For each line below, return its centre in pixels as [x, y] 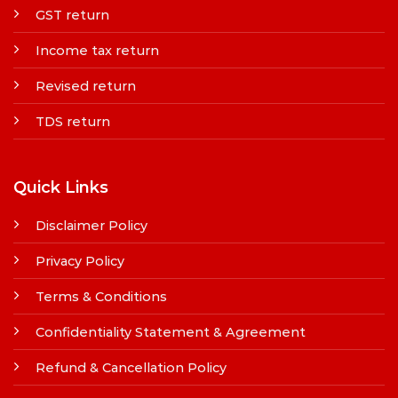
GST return [72, 15]
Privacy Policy [80, 262]
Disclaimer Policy [91, 226]
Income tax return [97, 50]
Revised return [85, 86]
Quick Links [60, 188]
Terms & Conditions [101, 297]
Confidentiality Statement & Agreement [170, 333]
